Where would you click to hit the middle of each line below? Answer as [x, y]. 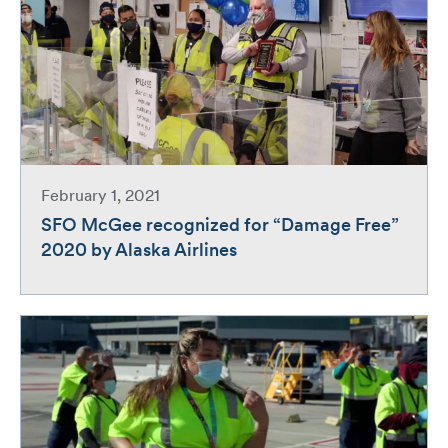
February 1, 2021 [100, 197]
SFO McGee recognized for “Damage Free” [220, 227]
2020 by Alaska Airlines [139, 252]
